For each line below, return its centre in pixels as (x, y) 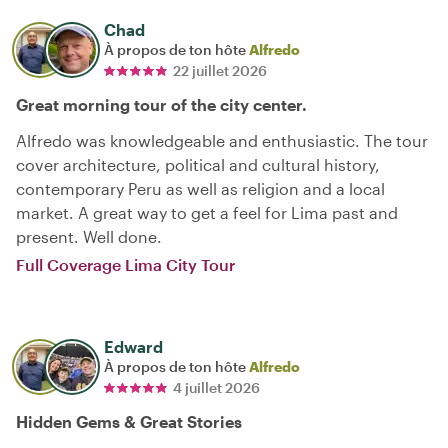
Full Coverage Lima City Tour (125, 264)
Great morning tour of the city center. (161, 104)
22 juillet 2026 (220, 70)
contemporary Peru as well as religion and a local (200, 188)
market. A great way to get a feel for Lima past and (207, 212)
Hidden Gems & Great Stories (129, 421)
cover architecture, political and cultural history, (198, 164)
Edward (133, 346)
